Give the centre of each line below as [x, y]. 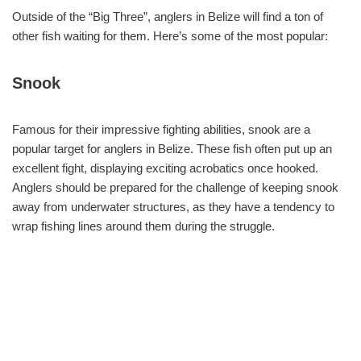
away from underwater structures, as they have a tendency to [173, 206]
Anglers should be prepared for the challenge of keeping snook [175, 187]
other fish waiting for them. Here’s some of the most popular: [170, 35]
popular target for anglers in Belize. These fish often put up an [172, 148]
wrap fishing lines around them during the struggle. [143, 226]
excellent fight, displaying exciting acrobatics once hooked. [165, 168]
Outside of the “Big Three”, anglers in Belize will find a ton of [168, 16]
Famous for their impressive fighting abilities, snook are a [161, 129]
